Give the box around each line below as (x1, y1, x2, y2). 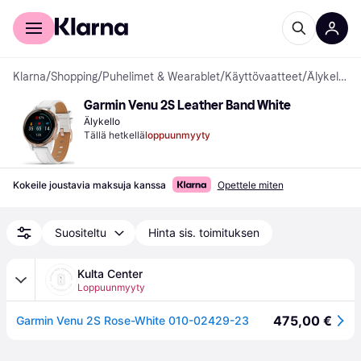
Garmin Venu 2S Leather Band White (84, 98, 291, 113)
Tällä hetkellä (84, 129, 145, 141)
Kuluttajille (13, 5, 65, 18)
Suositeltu (55, 226, 106, 239)
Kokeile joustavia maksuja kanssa (13, 179, 166, 191)
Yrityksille (65, 5, 113, 18)
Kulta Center (77, 267, 143, 280)
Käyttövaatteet (225, 70, 302, 84)
